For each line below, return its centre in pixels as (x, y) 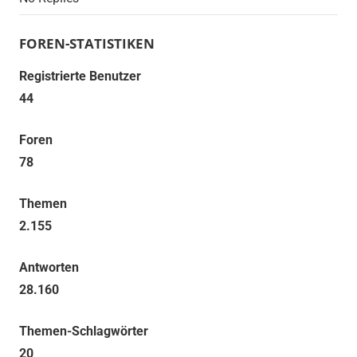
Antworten (49, 268)
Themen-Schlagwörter (84, 331)
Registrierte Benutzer (80, 76)
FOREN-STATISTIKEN (87, 44)
